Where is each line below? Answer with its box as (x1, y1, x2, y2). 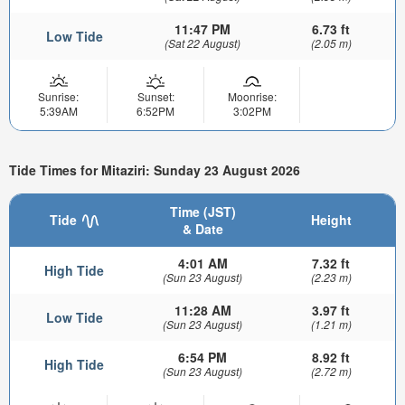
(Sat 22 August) (165, 35, 240, 52)
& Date (182, 220, 223, 239)
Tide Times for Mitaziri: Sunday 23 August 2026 (9, 160, 300, 179)
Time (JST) (169, 202, 236, 221)
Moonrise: (227, 89, 277, 105)
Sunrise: (38, 89, 79, 105)
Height (310, 211, 352, 230)
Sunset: (137, 89, 174, 105)
